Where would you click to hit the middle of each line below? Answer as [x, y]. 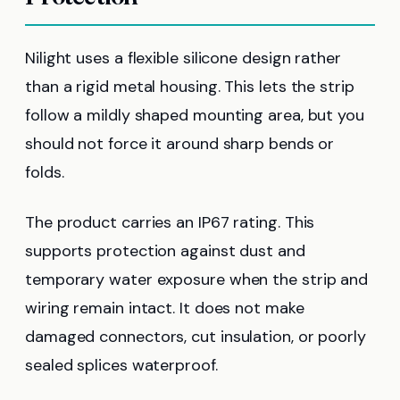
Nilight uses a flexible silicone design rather [183, 58]
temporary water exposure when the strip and [197, 279]
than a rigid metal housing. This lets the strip [190, 86]
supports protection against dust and [165, 250]
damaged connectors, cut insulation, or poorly [196, 336]
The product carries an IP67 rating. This [170, 222]
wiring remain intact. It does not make [165, 308]
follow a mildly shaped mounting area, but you [195, 115]
